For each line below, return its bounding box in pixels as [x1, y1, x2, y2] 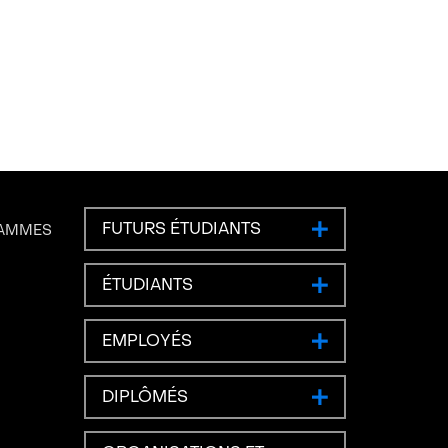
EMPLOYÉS [101, 330, 192, 352]
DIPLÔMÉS [101, 386, 188, 408]
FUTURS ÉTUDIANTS [101, 218, 261, 240]
